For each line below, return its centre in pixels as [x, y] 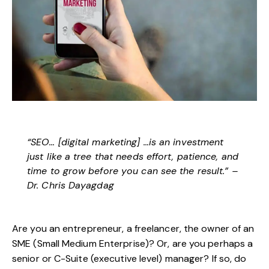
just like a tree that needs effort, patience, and [133, 156]
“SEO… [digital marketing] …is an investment [125, 142]
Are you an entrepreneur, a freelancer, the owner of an [133, 228]
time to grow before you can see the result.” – [132, 171]
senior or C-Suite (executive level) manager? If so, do [129, 258]
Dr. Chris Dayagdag [71, 185]
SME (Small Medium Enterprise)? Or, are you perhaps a [133, 243]
